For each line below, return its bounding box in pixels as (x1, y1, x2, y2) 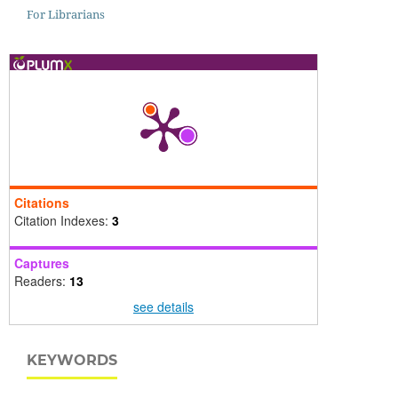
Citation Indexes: (13, 211, 112, 229)
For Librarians (27, 5, 105, 22)
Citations (13, 193, 69, 211)
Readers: (13, 271, 69, 290)
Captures (13, 253, 69, 272)
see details (132, 297, 194, 315)
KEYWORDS (27, 351, 117, 369)
